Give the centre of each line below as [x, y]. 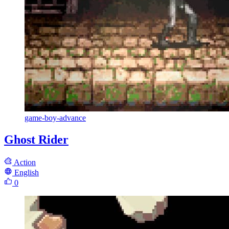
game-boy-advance [55, 118]
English [27, 172]
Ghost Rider [36, 139]
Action [25, 162]
